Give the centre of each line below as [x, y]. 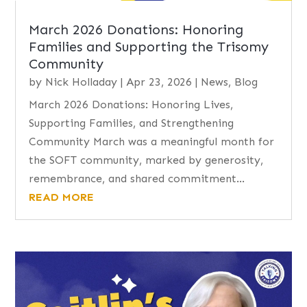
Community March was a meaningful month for [152, 141]
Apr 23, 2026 [159, 82]
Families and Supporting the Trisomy [149, 46]
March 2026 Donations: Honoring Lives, [131, 104]
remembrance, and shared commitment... [137, 178]
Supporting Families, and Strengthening [132, 123]
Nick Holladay [82, 82]
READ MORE [62, 197]
